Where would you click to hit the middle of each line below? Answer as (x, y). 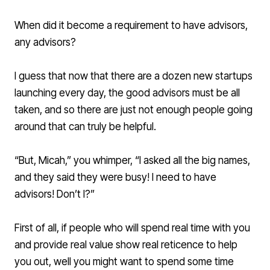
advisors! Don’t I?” (55, 194)
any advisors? (45, 42)
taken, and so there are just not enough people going (133, 110)
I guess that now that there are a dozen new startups (133, 76)
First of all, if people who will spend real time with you (132, 228)
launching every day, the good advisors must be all (127, 93)
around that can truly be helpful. (85, 127)
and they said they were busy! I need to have (115, 177)
